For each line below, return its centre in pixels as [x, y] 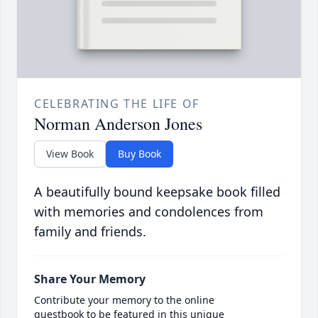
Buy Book [139, 154]
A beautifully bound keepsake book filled [157, 192]
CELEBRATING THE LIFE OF [117, 104]
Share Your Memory [90, 279]
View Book [70, 154]
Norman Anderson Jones [118, 124]
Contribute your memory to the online [124, 300]
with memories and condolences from [149, 212]
